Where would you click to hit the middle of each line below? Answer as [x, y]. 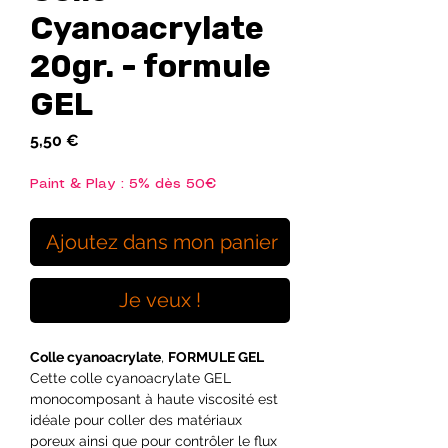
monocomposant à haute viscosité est [154, 399]
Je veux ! [160, 300]
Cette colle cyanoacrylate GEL [130, 378]
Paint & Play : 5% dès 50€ [123, 184]
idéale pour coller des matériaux [136, 420]
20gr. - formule [150, 66]
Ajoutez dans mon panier [162, 242]
